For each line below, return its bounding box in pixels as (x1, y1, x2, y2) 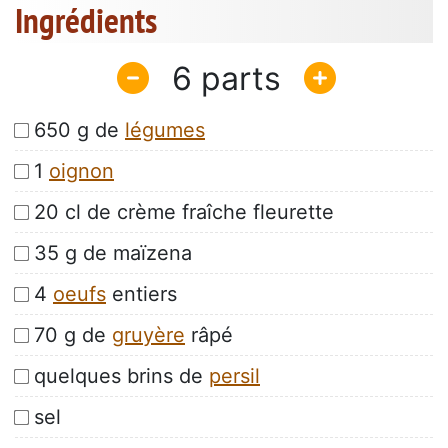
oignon (49, 159, 114, 184)
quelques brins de (34, 364, 209, 389)
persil (209, 364, 260, 389)
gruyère (112, 323, 185, 348)
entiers (106, 282, 177, 307)
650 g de (34, 118, 125, 143)
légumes (125, 118, 205, 143)
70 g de (34, 323, 112, 348)
